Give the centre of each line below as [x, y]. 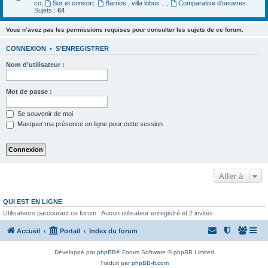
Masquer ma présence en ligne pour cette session [89, 124]
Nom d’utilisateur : [35, 64]
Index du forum [113, 231]
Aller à [231, 176]
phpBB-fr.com [150, 263]
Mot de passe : [29, 91]
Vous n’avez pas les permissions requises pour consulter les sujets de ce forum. [125, 30]
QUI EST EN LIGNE [33, 201]
